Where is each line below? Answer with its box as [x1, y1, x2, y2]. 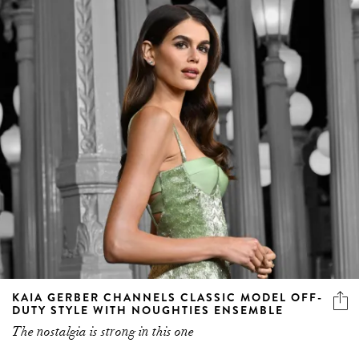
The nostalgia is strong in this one [12, 323, 194, 340]
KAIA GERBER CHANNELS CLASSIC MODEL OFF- [12, 288, 323, 305]
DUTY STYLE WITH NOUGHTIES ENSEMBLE [12, 301, 284, 318]
